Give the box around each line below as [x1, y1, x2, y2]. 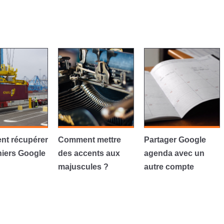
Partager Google [143, 135, 206, 144]
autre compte [143, 162, 194, 171]
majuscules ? [57, 162, 108, 171]
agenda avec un [143, 149, 204, 157]
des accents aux [57, 149, 120, 157]
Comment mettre [57, 135, 121, 144]
